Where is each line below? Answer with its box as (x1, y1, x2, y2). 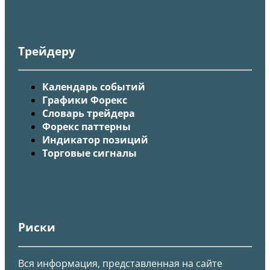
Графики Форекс (42, 93, 127, 107)
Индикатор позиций (42, 133, 148, 147)
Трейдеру (18, 43, 75, 58)
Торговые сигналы (42, 146, 137, 160)
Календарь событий (42, 80, 145, 94)
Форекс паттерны (42, 120, 131, 134)
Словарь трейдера (42, 107, 135, 121)
